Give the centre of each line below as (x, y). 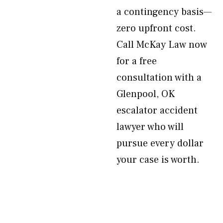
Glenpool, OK (146, 94)
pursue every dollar (160, 143)
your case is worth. (158, 160)
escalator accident (157, 111)
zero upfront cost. (156, 28)
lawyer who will (150, 127)
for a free (137, 61)
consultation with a (159, 78)
